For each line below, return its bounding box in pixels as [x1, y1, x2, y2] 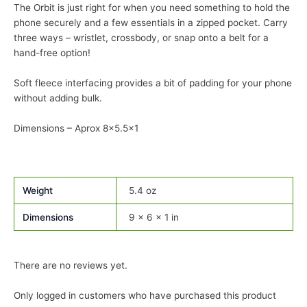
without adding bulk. [14, 93, 102, 104]
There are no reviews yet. [14, 259, 127, 271]
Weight [23, 185, 53, 197]
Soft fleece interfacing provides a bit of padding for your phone [14, 77, 292, 89]
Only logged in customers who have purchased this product [14, 289, 276, 301]
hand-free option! [14, 47, 90, 59]
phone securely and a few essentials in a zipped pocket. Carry [14, 17, 288, 29]
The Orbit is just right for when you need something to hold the [14, 2, 290, 14]
